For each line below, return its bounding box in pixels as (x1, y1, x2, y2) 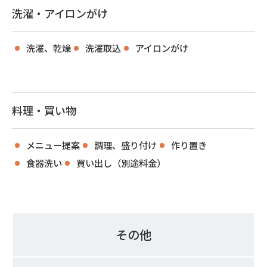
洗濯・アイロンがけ (12, 5, 108, 21)
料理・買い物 (12, 102, 76, 118)
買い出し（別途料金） (76, 156, 166, 169)
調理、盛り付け (94, 138, 157, 151)
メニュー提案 (26, 138, 80, 151)
